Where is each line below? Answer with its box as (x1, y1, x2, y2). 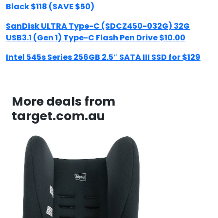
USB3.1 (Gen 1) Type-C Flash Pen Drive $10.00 (6, 32, 185, 43)
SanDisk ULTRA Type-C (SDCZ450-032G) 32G (6, 20, 190, 32)
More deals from (12, 93, 115, 110)
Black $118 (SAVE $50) (6, 1, 94, 12)
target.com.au (12, 108, 105, 125)
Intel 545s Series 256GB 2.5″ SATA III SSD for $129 (6, 52, 200, 63)
